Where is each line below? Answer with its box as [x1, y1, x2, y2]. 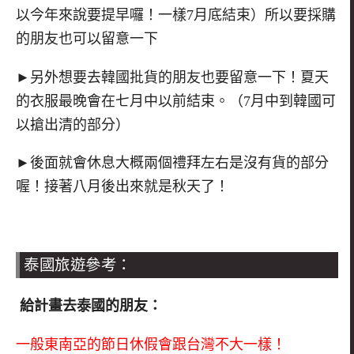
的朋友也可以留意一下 [16, 30, 158, 47]
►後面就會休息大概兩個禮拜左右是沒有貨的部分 [16, 155, 329, 171]
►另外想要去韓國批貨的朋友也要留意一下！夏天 [16, 69, 329, 85]
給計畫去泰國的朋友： [16, 297, 162, 314]
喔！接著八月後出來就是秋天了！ [16, 179, 229, 195]
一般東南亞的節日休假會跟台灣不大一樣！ [16, 336, 286, 352]
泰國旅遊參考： [24, 256, 132, 273]
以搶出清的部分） [16, 116, 130, 133]
